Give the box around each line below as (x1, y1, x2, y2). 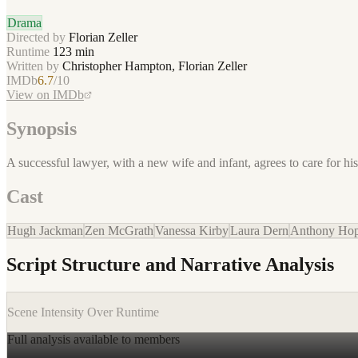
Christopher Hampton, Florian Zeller (62, 58, 247, 73)
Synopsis (6, 117, 77, 139)
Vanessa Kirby (155, 223, 229, 237)
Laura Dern (230, 223, 288, 237)
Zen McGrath (85, 223, 153, 237)
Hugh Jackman (7, 223, 83, 237)
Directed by (6, 30, 69, 44)
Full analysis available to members (7, 332, 180, 347)
